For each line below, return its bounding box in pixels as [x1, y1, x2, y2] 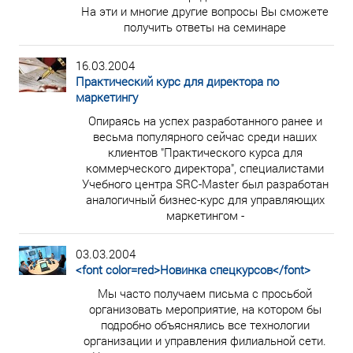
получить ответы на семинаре [124, 19, 286, 35]
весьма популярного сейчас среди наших [93, 128, 317, 144]
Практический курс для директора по [76, 73, 279, 89]
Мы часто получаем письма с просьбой [98, 285, 312, 301]
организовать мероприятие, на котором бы [88, 301, 321, 317]
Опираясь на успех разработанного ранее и [87, 113, 322, 128]
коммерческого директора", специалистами [86, 160, 324, 176]
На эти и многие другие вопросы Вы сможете [81, 3, 329, 19]
